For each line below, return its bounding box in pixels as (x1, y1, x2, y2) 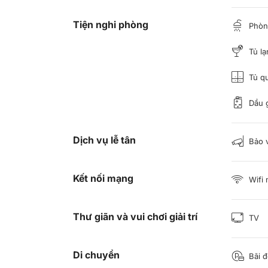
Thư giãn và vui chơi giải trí (73, 210, 197, 223)
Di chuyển (73, 248, 120, 261)
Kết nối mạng (73, 172, 133, 184)
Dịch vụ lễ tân (73, 133, 136, 146)
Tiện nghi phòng (73, 18, 148, 31)
